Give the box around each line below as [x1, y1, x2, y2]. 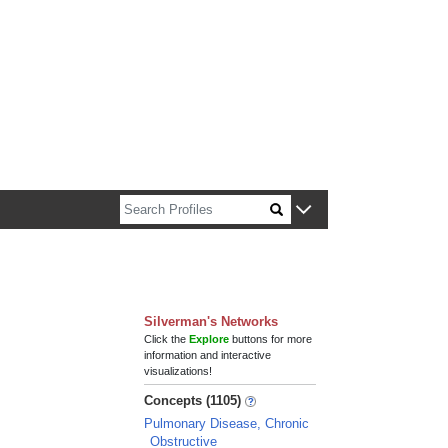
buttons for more [229, 333, 313, 345]
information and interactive [144, 349, 272, 361]
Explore [189, 333, 230, 345]
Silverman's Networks [144, 314, 279, 329]
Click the [144, 333, 190, 345]
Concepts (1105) [144, 393, 242, 408]
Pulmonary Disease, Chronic [144, 416, 310, 431]
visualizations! [144, 365, 213, 377]
